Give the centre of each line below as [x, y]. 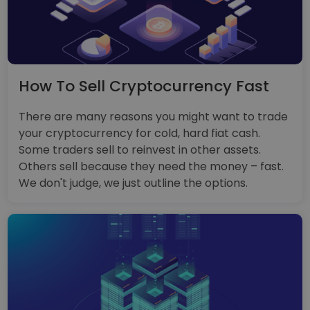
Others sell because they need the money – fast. [152, 166]
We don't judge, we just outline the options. [134, 183]
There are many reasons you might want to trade [154, 116]
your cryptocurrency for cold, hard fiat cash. [140, 133]
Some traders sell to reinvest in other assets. [140, 149]
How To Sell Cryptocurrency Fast [144, 86]
